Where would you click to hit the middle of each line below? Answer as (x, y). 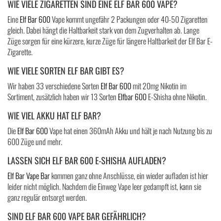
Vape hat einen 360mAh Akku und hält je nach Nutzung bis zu (130, 131)
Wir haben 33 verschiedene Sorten (54, 86)
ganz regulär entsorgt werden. (47, 197)
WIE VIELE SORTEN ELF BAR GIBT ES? (66, 71)
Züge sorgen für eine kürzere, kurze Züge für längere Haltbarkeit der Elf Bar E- (110, 41)
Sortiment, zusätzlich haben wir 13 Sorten (63, 97)
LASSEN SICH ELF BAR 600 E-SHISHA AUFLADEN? (87, 160)
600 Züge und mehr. (35, 142)
